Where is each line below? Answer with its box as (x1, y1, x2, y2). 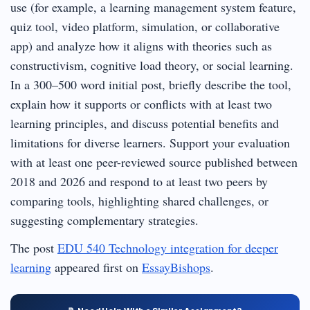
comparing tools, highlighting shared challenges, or (10, 192, 268, 209)
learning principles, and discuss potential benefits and (10, 114, 279, 131)
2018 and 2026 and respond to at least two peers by (10, 172, 268, 190)
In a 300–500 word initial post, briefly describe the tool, (10, 75, 291, 93)
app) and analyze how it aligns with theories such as (10, 37, 272, 54)
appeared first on (51, 258, 142, 275)
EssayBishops (142, 258, 210, 275)
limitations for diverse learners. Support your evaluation (10, 134, 290, 151)
